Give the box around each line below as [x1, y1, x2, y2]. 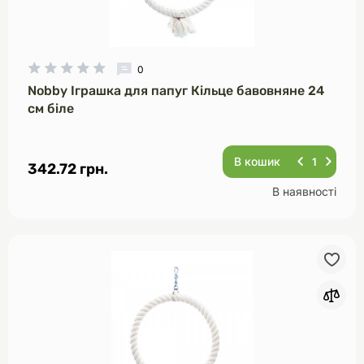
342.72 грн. [28, 160, 108, 178]
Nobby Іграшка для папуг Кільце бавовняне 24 [28, 83, 324, 98]
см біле [28, 101, 74, 116]
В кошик [234, 154, 280, 168]
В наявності [272, 184, 336, 198]
